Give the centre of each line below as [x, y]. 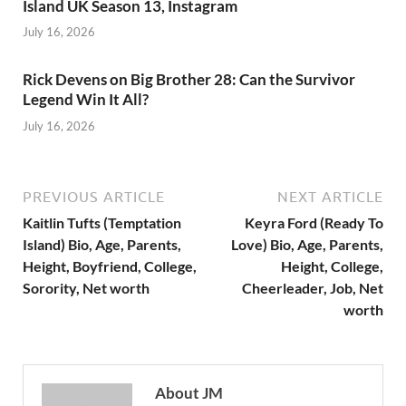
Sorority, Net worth [86, 287]
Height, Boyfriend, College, [110, 266]
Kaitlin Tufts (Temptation [102, 222]
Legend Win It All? [86, 100]
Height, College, [332, 266]
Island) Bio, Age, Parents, [102, 244]
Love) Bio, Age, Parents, [307, 244]
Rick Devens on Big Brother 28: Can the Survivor [189, 80]
